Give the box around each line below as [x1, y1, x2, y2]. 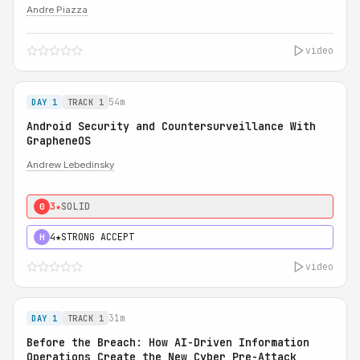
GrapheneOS [27, 133, 91, 148]
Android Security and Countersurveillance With [27, 119, 316, 133]
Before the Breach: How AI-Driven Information [27, 335, 309, 350]
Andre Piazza [27, 4, 88, 15]
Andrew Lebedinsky [27, 159, 114, 170]
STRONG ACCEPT [61, 231, 134, 243]
